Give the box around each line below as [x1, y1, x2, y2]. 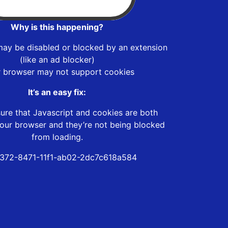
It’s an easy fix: [28, 87, 86, 97]
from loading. [31, 131, 83, 142]
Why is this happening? [11, 21, 103, 32]
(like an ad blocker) [19, 54, 95, 65]
